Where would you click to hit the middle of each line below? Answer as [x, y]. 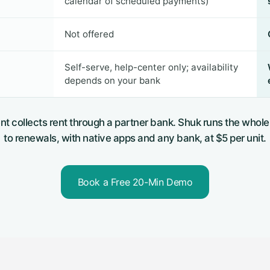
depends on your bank [113, 80]
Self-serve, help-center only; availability [152, 67]
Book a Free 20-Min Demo [135, 182]
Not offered [89, 34]
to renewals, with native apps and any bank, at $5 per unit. [135, 138]
